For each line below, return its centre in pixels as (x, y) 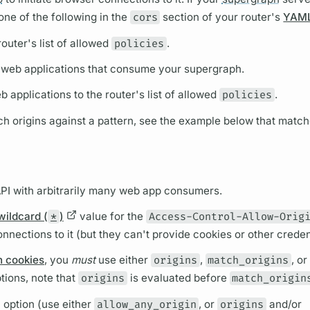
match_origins (248, 261)
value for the (111, 216)
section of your (201, 17)
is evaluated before (178, 278)
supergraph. (215, 69)
